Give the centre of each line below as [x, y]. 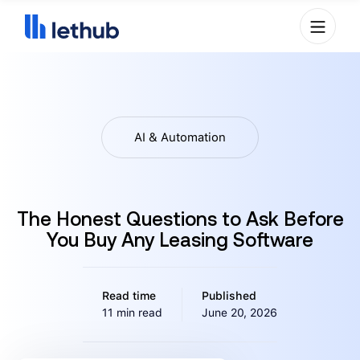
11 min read [132, 313]
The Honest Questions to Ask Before [180, 219]
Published [229, 296]
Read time [129, 296]
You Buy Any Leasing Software [180, 240]
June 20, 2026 [239, 313]
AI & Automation [180, 137]
